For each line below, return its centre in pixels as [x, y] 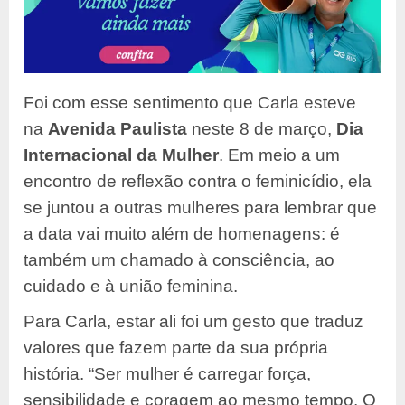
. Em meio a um [279, 155]
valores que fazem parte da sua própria [176, 348]
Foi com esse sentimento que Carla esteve [190, 103]
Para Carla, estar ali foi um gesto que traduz [193, 322]
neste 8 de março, [262, 129]
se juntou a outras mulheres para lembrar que [200, 208]
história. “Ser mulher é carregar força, [167, 374]
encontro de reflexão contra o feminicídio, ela [198, 182]
